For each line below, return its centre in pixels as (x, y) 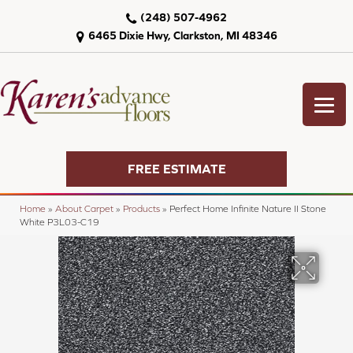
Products (141, 208)
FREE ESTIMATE (176, 169)
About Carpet (84, 208)
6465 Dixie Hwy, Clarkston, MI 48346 (182, 35)
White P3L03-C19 (59, 221)
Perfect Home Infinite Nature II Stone (248, 208)
